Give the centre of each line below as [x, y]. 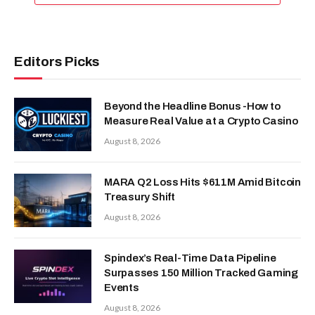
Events [122, 287]
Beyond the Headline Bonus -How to [192, 106]
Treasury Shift [140, 197]
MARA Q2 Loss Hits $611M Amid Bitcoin [202, 182]
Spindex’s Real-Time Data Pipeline [190, 258]
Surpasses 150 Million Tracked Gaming [201, 272]
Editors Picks [57, 61]
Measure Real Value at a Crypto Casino [201, 121]
